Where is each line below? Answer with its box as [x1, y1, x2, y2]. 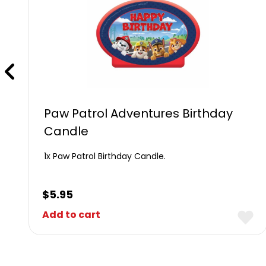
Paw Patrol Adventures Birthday [44, 105, 233, 122]
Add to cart [42, 208, 101, 221]
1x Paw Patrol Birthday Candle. [44, 150, 166, 162]
